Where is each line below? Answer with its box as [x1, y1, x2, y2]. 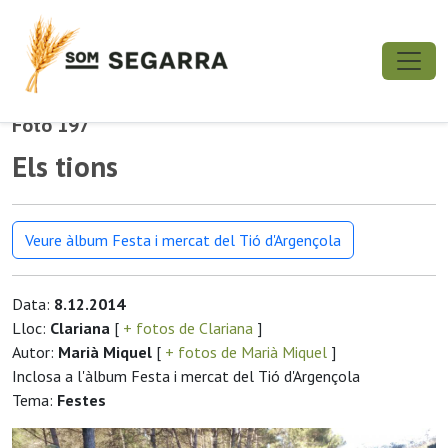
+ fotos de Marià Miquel [161, 342, 331, 362]
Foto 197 [12, 112, 90, 138]
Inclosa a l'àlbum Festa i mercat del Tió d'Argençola [12, 366, 360, 386]
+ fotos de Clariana [119, 318, 257, 338]
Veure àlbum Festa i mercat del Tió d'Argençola [25, 230, 341, 250]
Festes [57, 390, 106, 410]
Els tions [12, 148, 118, 185]
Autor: [12, 342, 58, 362]
